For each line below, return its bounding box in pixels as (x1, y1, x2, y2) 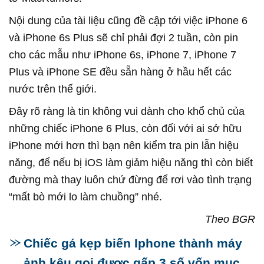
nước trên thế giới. (9, 82, 97, 95)
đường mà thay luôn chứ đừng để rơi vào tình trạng (9, 173, 252, 186)
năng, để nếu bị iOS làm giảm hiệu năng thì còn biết (9, 156, 253, 169)
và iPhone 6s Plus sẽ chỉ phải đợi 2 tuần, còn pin (9, 31, 238, 44)
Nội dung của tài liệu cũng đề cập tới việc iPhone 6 (9, 14, 247, 27)
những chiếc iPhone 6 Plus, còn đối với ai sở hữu (9, 122, 242, 134)
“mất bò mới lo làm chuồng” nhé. (9, 190, 162, 203)
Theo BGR (205, 213, 255, 225)
